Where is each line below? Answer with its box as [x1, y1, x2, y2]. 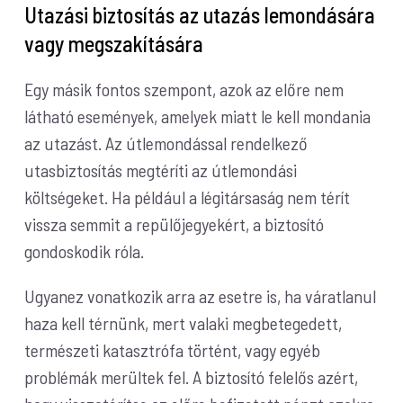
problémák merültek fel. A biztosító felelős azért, [24, 366, 359, 388]
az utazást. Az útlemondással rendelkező [24, 132, 309, 154]
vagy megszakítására [24, 30, 204, 57]
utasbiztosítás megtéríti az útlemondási [24, 159, 298, 181]
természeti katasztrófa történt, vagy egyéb [24, 339, 321, 361]
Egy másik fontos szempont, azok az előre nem [24, 78, 345, 100]
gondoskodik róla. [24, 240, 145, 262]
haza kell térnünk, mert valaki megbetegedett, [24, 312, 343, 334]
